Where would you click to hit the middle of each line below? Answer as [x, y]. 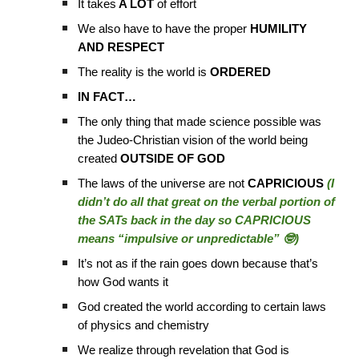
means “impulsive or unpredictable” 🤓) [189, 238]
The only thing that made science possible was [200, 121]
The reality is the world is [144, 72]
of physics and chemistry [144, 325]
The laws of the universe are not [163, 183]
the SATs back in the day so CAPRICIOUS [195, 220]
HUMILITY [279, 28]
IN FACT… [107, 97]
